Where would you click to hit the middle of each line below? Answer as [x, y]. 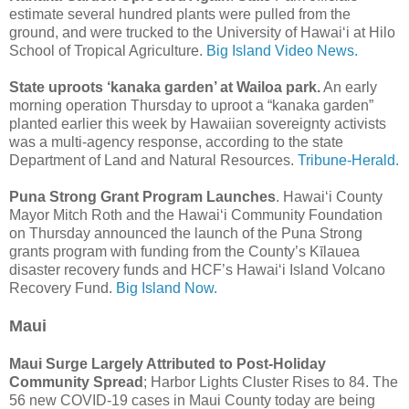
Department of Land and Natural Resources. [153, 161]
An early [349, 88]
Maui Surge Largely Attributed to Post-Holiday [168, 364]
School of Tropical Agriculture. [108, 51]
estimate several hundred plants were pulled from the [180, 15]
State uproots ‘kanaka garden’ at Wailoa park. [165, 88]
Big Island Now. [167, 288]
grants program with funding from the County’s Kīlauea [184, 252]
